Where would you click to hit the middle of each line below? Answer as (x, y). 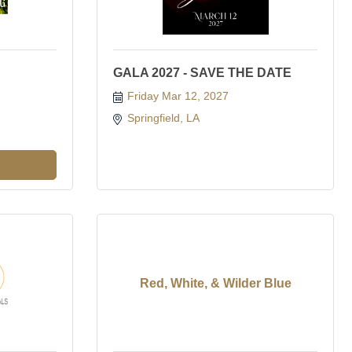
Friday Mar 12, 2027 (178, 96)
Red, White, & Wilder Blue (215, 283)
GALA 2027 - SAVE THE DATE (202, 73)
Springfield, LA (164, 118)
